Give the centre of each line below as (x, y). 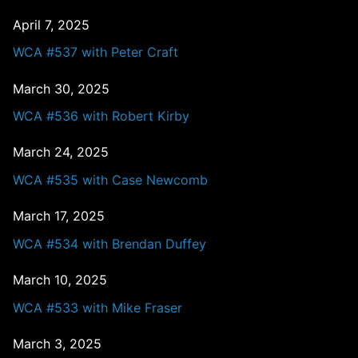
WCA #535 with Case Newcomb (110, 179)
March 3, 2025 (57, 343)
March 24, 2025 (61, 152)
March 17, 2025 (59, 216)
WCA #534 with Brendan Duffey (109, 243)
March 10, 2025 (60, 279)
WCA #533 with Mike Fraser (97, 307)
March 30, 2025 (61, 88)
